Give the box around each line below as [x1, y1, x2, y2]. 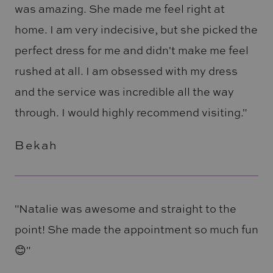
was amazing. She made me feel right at [14, 1, 225, 16]
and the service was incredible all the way [14, 84, 234, 99]
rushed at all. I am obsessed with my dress [14, 63, 238, 79]
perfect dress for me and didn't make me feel [14, 43, 249, 58]
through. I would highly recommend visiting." [14, 105, 247, 120]
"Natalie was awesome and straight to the [14, 200, 236, 216]
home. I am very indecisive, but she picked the [14, 22, 258, 37]
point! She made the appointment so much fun [14, 221, 258, 236]
